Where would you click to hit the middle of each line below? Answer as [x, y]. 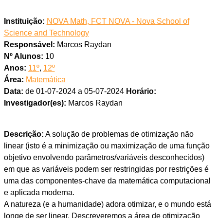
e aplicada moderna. [39, 193]
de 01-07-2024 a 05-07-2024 [74, 91]
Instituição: [24, 21]
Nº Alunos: [23, 56]
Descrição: [24, 134]
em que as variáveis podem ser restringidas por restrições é [106, 169]
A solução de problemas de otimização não [118, 134]
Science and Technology [46, 33]
